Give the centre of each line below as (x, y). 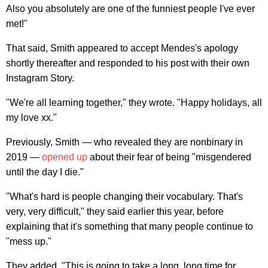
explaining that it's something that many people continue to (130, 226)
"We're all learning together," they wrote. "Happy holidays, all (134, 102)
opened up (65, 157)
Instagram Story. (40, 78)
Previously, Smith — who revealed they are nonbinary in (124, 142)
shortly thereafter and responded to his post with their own (128, 63)
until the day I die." (45, 172)
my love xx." (31, 117)
